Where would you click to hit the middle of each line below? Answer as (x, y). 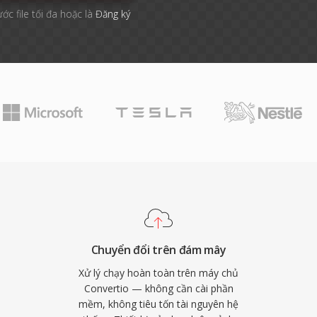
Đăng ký (113, 14)
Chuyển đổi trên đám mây (158, 250)
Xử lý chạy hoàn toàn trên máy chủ (158, 273)
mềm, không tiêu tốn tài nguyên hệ (158, 304)
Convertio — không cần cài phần (158, 288)
